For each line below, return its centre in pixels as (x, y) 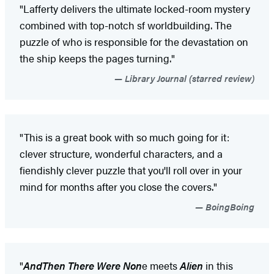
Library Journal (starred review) (188, 78)
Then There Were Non (92, 265)
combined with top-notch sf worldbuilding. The (126, 25)
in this (218, 265)
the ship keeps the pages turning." (97, 58)
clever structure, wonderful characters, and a (121, 153)
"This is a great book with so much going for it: (124, 137)
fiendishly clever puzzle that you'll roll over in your (131, 170)
